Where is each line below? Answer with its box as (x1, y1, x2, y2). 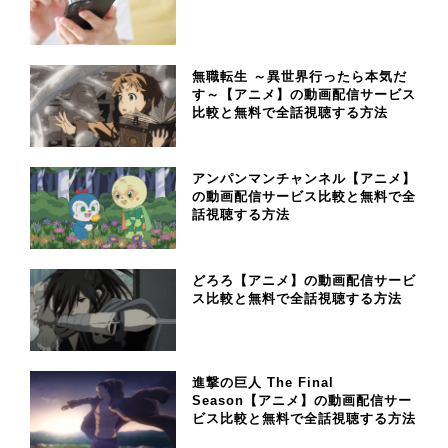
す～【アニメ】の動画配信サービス (191, 87, 416, 103)
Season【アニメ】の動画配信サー (191, 392, 412, 408)
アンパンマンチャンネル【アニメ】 (191, 170, 416, 186)
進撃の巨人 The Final (191, 374, 334, 390)
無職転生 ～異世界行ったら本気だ (191, 69, 407, 85)
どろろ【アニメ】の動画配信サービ (191, 272, 416, 288)
